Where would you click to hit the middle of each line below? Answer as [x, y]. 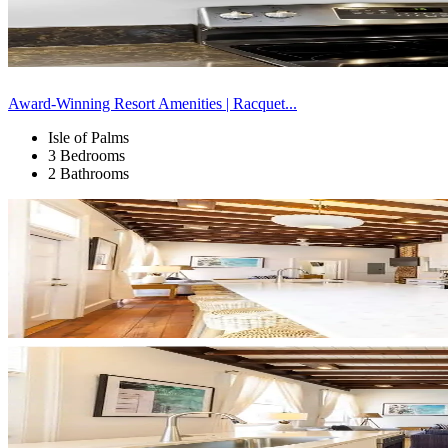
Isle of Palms [88, 137]
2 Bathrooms [88, 173]
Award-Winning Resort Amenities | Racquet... [152, 103]
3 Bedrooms [86, 155]
